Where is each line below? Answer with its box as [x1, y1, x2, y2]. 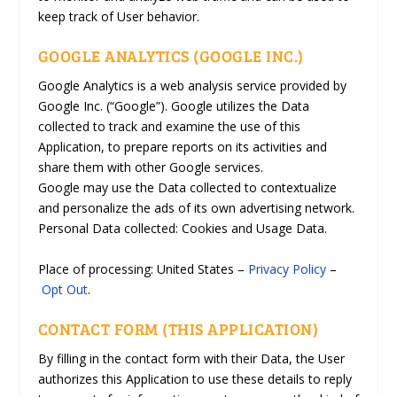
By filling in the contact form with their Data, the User [37, 350, 345, 368]
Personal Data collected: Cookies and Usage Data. [37, 220, 327, 237]
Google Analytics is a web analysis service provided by [37, 77, 346, 95]
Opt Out [41, 280, 88, 298]
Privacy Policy [247, 260, 326, 277]
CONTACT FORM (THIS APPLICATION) [37, 318, 319, 340]
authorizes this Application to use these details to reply [37, 370, 352, 388]
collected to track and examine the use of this [37, 118, 300, 136]
